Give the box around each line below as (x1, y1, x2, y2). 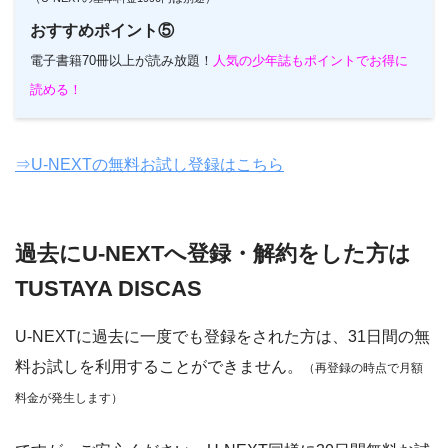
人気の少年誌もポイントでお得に (213, 52, 408, 68)
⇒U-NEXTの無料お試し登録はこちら (15, 155, 284, 173)
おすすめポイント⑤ (30, 21, 174, 39)
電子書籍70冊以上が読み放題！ (30, 52, 213, 68)
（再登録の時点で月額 (303, 360, 423, 375)
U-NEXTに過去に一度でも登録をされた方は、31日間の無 (15, 327, 430, 345)
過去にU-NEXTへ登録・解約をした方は (15, 240, 411, 266)
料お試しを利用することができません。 (15, 357, 303, 375)
